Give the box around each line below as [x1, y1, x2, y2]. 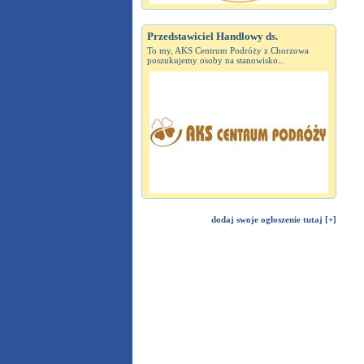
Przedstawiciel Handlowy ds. [146, 30, 278, 42]
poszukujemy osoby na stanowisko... [146, 55, 285, 65]
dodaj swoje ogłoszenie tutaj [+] [210, 214, 336, 224]
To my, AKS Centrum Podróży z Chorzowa [146, 45, 309, 55]
